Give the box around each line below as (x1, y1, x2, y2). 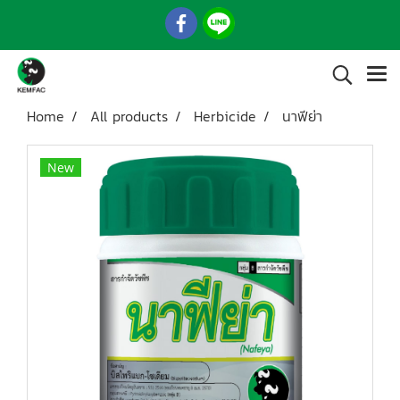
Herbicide (194, 105, 256, 127)
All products (90, 105, 168, 127)
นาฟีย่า (282, 105, 322, 127)
